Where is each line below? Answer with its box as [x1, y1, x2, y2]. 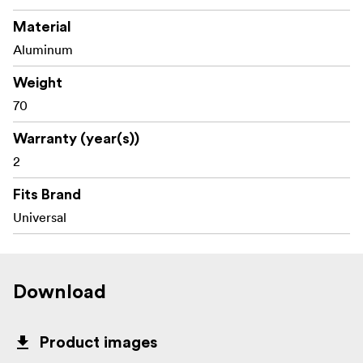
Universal [13, 208, 66, 225]
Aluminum [13, 41, 73, 58]
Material [13, 19, 71, 34]
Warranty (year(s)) [13, 130, 139, 146]
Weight [13, 75, 62, 90]
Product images [39, 334, 157, 351]
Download [13, 282, 106, 302]
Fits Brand [13, 186, 81, 202]
